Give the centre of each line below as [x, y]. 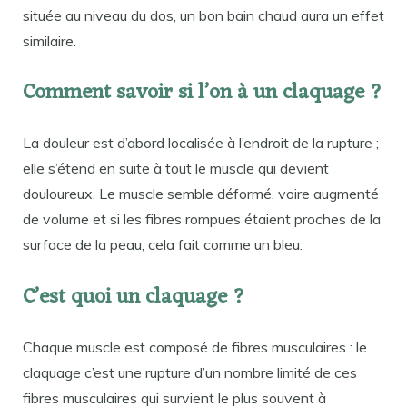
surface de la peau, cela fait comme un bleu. [163, 245]
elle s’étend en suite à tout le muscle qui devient [176, 169]
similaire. [50, 40]
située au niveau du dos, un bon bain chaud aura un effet [203, 15]
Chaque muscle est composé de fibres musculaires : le [195, 347]
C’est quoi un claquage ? [134, 297]
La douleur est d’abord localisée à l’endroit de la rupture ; [201, 143]
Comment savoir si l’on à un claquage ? [203, 94]
